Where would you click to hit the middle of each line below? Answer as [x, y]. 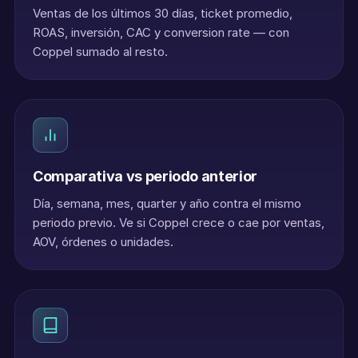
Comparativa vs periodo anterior [145, 176]
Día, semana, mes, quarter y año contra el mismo [167, 203]
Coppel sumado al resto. [100, 52]
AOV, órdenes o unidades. [103, 242]
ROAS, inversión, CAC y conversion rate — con [161, 32]
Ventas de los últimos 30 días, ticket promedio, [163, 13]
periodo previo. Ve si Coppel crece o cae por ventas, [179, 223]
